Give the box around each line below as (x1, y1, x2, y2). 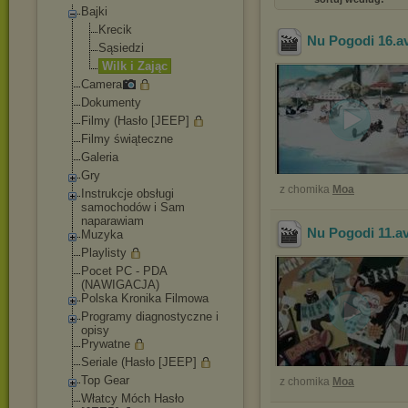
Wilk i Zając (102, 59, 168, 73)
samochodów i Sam (81, 200, 185, 214)
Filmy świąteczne (81, 132, 173, 146)
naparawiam (81, 214, 144, 228)
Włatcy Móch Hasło (81, 392, 184, 405)
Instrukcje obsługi (81, 187, 174, 200)
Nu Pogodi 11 (307, 225, 392, 241)
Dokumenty (81, 96, 141, 109)
